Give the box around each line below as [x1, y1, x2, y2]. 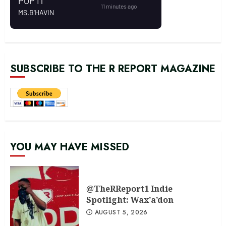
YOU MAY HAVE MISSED [10, 140, 129, 154]
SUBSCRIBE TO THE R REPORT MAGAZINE [10, 62, 215, 76]
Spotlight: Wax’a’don [86, 194, 174, 205]
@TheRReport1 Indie [86, 183, 173, 194]
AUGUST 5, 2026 [94, 208, 148, 217]
